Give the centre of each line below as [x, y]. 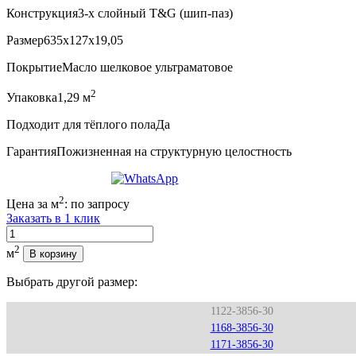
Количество [37, 232]
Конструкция [42, 13]
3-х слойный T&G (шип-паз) [155, 13]
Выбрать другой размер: [72, 281]
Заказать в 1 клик [53, 219]
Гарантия [31, 152]
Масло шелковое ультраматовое [147, 67]
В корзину [53, 253]
